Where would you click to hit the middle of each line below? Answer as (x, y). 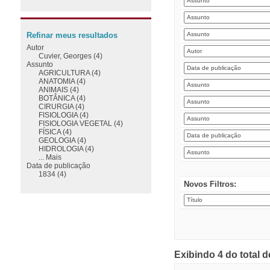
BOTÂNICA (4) (62, 98)
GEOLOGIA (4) (62, 140)
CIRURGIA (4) (61, 106)
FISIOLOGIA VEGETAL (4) (80, 123)
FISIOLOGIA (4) (63, 115)
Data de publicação (58, 165)
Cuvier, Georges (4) (70, 55)
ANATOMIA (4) (62, 81)
